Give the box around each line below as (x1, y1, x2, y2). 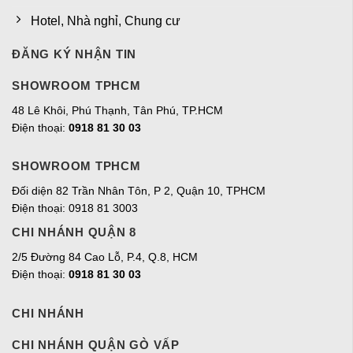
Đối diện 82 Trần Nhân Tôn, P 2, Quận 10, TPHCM (12, 184, 266, 198)
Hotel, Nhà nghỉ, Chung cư (31, 14, 180, 28)
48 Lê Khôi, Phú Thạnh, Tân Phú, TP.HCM (12, 104, 223, 117)
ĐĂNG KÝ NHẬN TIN (12, 47, 136, 61)
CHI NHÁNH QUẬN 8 (12, 225, 136, 240)
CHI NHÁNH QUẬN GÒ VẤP (12, 337, 180, 351)
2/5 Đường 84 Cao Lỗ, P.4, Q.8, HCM (12, 251, 198, 264)
